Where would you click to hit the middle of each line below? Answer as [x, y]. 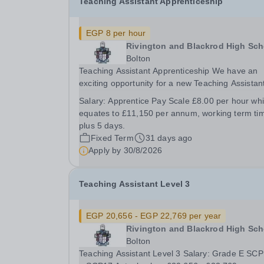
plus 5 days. [102, 126]
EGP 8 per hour [116, 33]
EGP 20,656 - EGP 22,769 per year [154, 216]
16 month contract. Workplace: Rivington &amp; [170, 108]
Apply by [106, 150]
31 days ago [169, 138]
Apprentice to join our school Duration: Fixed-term [135, 95]
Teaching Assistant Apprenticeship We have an [169, 71]
